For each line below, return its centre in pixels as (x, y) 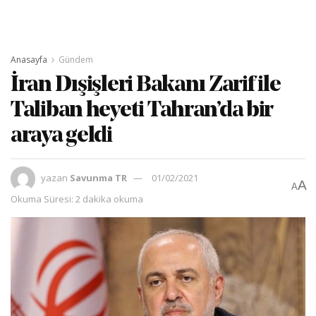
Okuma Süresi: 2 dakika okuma (77, 199)
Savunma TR (98, 177)
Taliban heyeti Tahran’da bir (142, 110)
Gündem (76, 59)
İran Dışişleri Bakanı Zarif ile (146, 85)
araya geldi (61, 136)
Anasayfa (29, 59)
